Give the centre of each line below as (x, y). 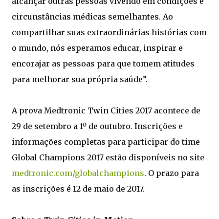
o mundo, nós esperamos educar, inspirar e (97, 48)
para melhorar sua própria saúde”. (80, 79)
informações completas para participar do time (106, 142)
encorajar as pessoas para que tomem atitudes (103, 64)
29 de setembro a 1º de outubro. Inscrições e (97, 126)
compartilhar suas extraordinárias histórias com (109, 32)
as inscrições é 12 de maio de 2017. (78, 189)
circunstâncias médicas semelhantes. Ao (92, 17)
